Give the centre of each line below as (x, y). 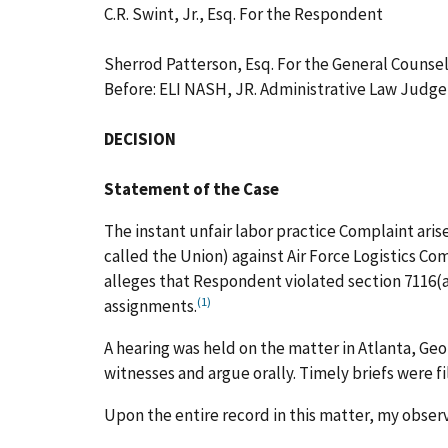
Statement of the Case (191, 188)
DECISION (140, 138)
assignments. (150, 305)
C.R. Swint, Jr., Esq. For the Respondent (243, 13)
